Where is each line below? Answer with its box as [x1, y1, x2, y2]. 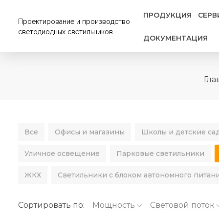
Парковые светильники [116, 149, 204, 158]
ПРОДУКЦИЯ [143, 11, 192, 20]
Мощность [92, 200, 135, 210]
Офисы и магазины [55, 128, 125, 136]
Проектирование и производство [18, 18, 130, 25]
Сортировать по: [18, 200, 85, 210]
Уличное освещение [24, 149, 100, 158]
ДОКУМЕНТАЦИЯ [143, 34, 208, 43]
